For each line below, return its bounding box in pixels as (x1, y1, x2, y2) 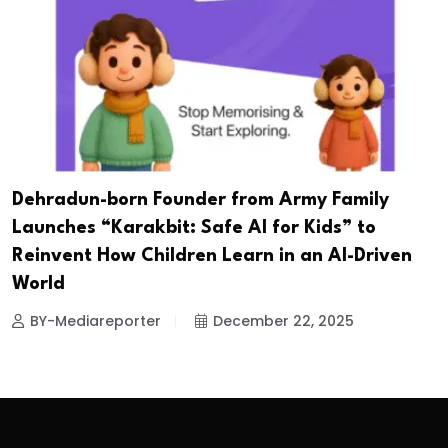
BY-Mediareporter (30, 311, 161, 332)
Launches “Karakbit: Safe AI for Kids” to (12, 219, 376, 238)
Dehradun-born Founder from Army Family (12, 191, 389, 210)
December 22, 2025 (213, 311, 354, 332)
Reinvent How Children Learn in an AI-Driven (12, 247, 412, 266)
